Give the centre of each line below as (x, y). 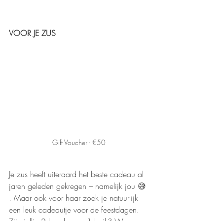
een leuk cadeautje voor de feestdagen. (75, 209)
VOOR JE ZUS (32, 33)
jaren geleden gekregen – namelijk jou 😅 (79, 186)
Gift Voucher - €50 (79, 142)
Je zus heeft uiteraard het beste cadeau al (77, 174)
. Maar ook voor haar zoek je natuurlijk (75, 198)
